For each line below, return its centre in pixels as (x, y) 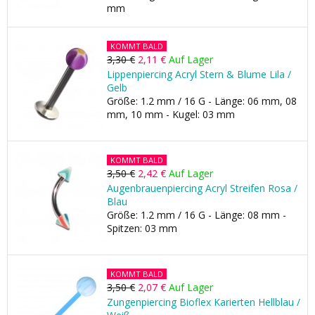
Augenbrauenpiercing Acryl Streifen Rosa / (202, 188)
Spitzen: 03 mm (142, 228)
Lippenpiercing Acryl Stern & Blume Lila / (199, 74)
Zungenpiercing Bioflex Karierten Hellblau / (204, 302)
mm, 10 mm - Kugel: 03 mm (171, 114)
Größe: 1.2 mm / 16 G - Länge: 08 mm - (197, 215)
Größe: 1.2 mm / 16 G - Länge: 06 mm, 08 (202, 101)
